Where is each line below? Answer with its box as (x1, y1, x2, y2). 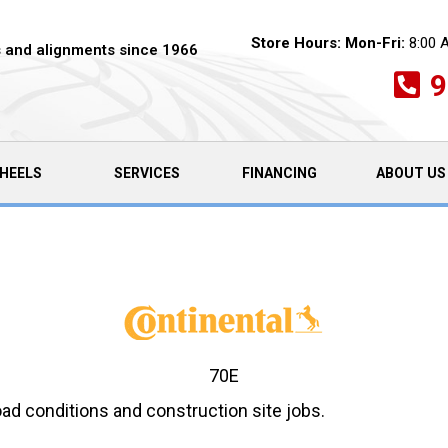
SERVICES (113, 164, 180, 181)
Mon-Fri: (344, 33, 405, 52)
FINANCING (241, 164, 317, 181)
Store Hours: (250, 33, 341, 52)
